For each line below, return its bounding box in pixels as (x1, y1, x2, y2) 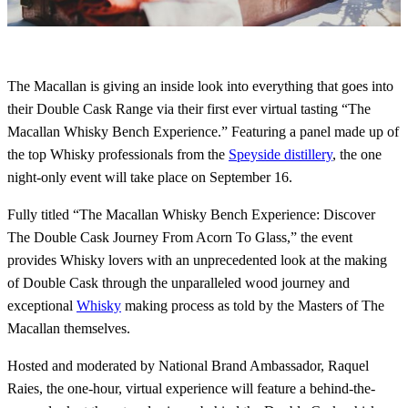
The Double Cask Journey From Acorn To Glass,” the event (7, 229, 352, 246)
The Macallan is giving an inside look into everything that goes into (7, 78, 393, 95)
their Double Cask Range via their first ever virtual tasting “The (7, 101, 371, 117)
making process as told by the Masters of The (121, 298, 384, 314)
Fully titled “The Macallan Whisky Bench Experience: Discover (7, 207, 375, 223)
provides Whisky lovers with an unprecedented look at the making (7, 252, 387, 269)
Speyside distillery (229, 147, 332, 163)
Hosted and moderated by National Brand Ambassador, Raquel (7, 358, 369, 374)
